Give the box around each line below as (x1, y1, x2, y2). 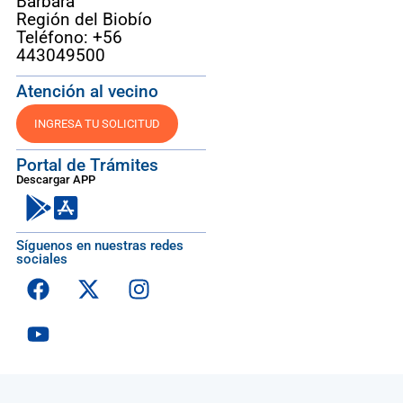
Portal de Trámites (15, 155, 158, 176)
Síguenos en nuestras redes (15, 237, 184, 255)
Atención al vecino (15, 81, 158, 103)
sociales (15, 251, 67, 268)
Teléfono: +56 (15, 27, 122, 49)
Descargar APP (15, 173, 95, 187)
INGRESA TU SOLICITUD (33, 117, 160, 131)
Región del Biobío (15, 9, 152, 31)
